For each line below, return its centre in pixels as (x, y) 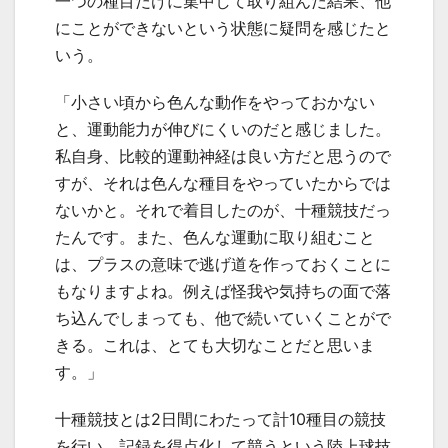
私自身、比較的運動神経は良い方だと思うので (223, 155)
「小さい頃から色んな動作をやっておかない (215, 101)
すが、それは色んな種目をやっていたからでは (223, 182)
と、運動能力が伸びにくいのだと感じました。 (223, 128)
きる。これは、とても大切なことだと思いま (215, 344)
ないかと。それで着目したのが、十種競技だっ (223, 209)
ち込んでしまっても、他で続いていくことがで (223, 317)
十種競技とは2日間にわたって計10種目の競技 (220, 418)
